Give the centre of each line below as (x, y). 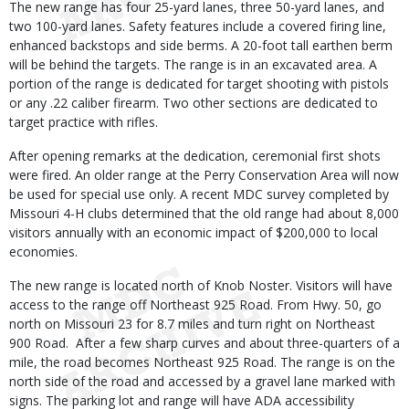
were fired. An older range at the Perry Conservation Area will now (204, 175)
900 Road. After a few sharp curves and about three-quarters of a (204, 343)
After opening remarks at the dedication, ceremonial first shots (195, 156)
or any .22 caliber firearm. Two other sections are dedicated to (194, 103)
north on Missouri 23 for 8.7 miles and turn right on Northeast (192, 324)
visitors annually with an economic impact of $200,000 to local (194, 232)
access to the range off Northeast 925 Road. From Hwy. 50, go (195, 304)
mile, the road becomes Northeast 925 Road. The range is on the (202, 362)
